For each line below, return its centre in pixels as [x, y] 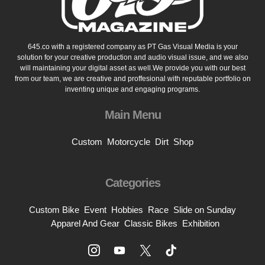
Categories [132, 183]
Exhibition [201, 223]
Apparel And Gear [85, 223]
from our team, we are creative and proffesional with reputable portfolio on [132, 79]
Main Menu [132, 115]
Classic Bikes [151, 223]
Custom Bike [54, 210]
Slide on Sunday [205, 210]
